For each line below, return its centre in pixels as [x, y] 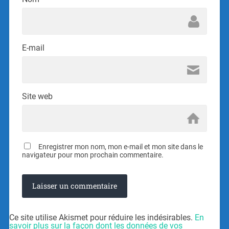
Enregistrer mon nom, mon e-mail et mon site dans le [120, 147]
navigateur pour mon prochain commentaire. [93, 155]
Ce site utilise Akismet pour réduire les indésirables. [102, 218]
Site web [37, 97]
